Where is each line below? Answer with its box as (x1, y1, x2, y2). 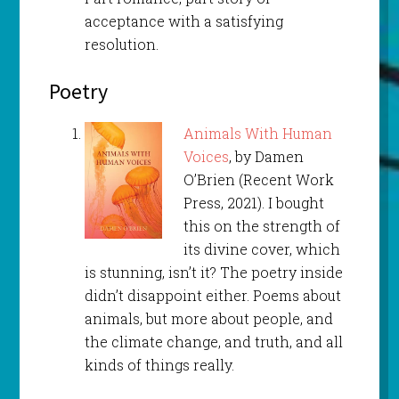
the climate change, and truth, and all (84, 332, 343, 352)
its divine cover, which (183, 240, 344, 259)
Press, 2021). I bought (183, 193, 324, 213)
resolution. (84, 35, 159, 54)
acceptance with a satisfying (84, 12, 283, 31)
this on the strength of (183, 216, 340, 236)
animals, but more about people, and (84, 309, 333, 329)
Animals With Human (183, 124, 332, 143)
